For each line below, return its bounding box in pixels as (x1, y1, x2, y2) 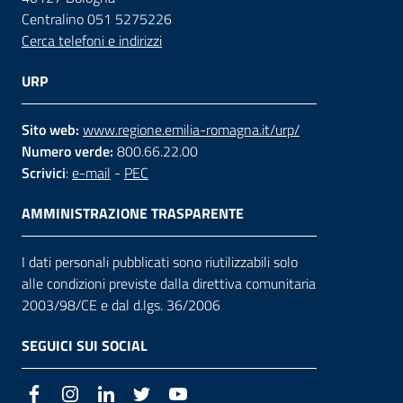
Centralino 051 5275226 (22, 7, 172, 30)
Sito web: (22, 118, 79, 140)
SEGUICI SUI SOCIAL (22, 334, 148, 356)
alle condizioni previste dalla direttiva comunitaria (22, 272, 316, 294)
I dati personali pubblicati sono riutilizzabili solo (22, 250, 298, 273)
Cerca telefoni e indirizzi (22, 29, 162, 51)
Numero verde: (22, 139, 113, 162)
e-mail (72, 161, 111, 184)
